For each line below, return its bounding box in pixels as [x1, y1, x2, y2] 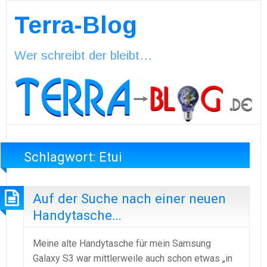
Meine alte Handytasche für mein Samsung [33, 237, 211, 249]
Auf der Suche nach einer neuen [33, 191, 226, 207]
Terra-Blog [14, 11, 137, 38]
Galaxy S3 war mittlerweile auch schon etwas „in [33, 252, 232, 264]
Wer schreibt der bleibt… [14, 48, 153, 62]
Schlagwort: [24, 148, 100, 164]
